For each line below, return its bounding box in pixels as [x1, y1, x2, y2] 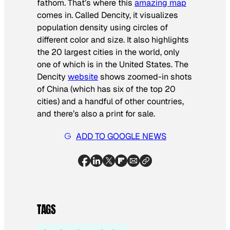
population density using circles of [37, 22, 168, 33]
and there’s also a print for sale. [37, 108, 155, 119]
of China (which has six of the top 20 [37, 83, 176, 94]
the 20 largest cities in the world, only [37, 46, 180, 57]
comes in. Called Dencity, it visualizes [37, 9, 178, 21]
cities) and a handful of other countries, [37, 95, 184, 107]
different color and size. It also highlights [37, 34, 189, 45]
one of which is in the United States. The [37, 59, 188, 70]
